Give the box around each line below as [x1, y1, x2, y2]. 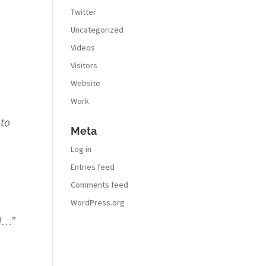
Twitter [71, 7, 97, 17]
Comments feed [71, 179, 129, 190]
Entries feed [71, 161, 115, 172]
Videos [71, 42, 96, 53]
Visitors [71, 60, 98, 71]
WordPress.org [71, 197, 125, 208]
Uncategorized [71, 24, 124, 35]
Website [71, 78, 101, 88]
